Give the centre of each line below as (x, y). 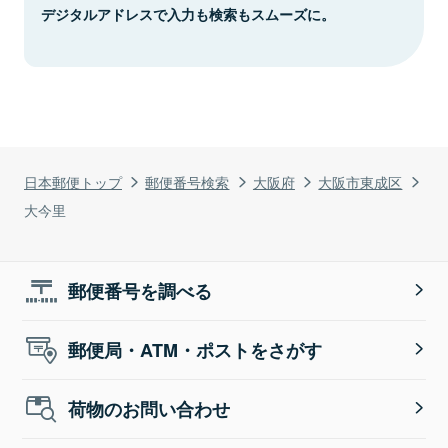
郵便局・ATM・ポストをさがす (195, 349)
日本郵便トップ (73, 181)
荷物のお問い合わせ (149, 408)
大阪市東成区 (360, 181)
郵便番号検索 (187, 181)
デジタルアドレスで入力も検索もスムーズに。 (188, 13)
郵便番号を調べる (140, 290)
